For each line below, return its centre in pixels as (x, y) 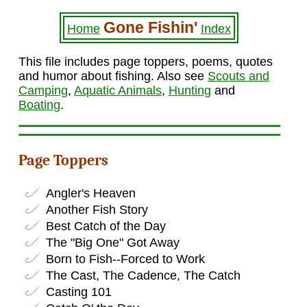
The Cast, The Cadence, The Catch (143, 275)
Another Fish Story (97, 209)
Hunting (189, 91)
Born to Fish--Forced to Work (125, 259)
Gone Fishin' (150, 27)
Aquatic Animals (118, 91)
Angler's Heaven (90, 193)
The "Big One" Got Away (112, 242)
